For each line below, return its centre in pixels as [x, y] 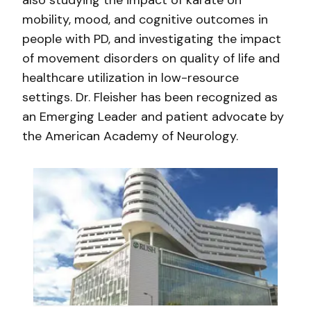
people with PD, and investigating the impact [152, 39]
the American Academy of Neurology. [130, 136]
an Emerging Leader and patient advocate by [153, 117]
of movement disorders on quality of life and [151, 58]
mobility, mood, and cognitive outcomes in [145, 19]
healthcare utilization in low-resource [131, 78]
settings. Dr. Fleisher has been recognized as [150, 97]
